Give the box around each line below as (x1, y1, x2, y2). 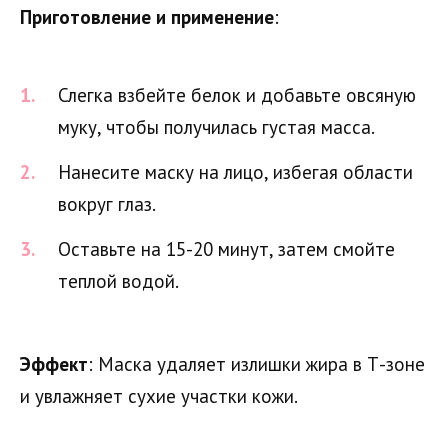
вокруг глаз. (58, 191, 156, 216)
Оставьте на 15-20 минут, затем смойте (58, 237, 395, 262)
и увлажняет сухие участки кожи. (20, 384, 298, 409)
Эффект (20, 352, 88, 377)
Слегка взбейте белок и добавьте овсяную (58, 82, 416, 107)
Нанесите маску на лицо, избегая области (58, 159, 413, 184)
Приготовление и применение (20, 4, 274, 29)
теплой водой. (58, 269, 179, 294)
